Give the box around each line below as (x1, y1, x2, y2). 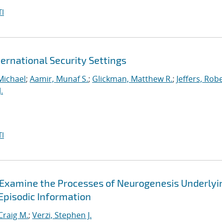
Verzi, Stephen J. (32, 210, 92, 221)
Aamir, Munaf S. (30, 73, 88, 84)
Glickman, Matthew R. (92, 73, 172, 84)
